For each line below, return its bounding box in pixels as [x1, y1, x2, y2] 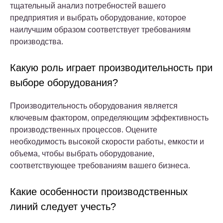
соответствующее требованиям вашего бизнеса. [10, 161, 190, 170]
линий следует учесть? [10, 201, 116, 212]
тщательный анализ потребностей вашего [10, 1, 166, 10]
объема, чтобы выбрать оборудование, [10, 149, 154, 158]
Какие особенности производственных [10, 186, 188, 197]
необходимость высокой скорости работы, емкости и [10, 137, 204, 146]
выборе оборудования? [10, 77, 118, 88]
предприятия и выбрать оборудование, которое [10, 13, 186, 22]
